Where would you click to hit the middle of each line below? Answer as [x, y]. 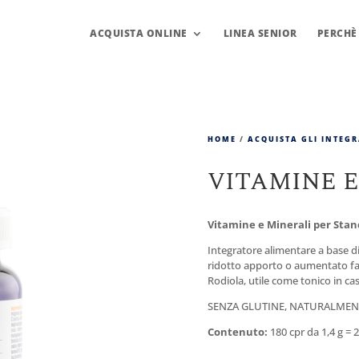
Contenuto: [238, 331]
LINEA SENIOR [260, 33]
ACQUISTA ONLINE [139, 33]
